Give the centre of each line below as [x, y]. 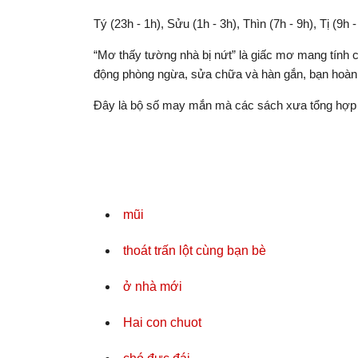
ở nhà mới [153, 286]
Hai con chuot [162, 322]
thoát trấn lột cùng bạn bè [195, 251]
